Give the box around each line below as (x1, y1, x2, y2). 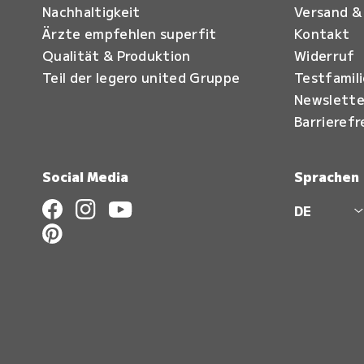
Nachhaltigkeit (42, 2, 141, 21)
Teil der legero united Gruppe (42, 67, 240, 87)
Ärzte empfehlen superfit (42, 24, 217, 43)
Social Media (42, 167, 128, 186)
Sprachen (294, 167, 359, 186)
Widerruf (294, 45, 355, 65)
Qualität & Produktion (42, 45, 191, 65)
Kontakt (294, 24, 350, 43)
